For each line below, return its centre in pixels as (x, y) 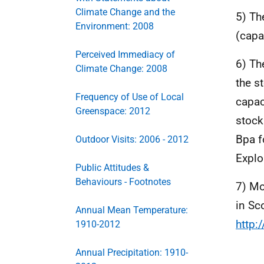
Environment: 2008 (115, 26)
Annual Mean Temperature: (132, 210)
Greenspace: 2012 (113, 111)
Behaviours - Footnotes (123, 182)
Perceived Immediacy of (125, 55)
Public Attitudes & (112, 168)
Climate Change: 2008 (121, 69)
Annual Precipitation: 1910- (132, 253)
